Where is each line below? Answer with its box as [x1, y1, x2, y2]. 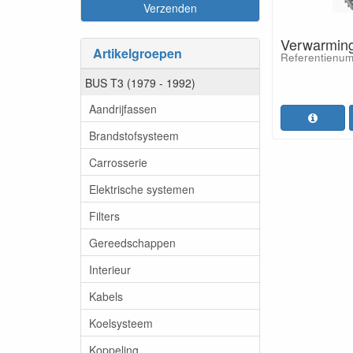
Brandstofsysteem [89, 127, 179, 143]
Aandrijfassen [89, 100, 157, 117]
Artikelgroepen [93, 44, 182, 62]
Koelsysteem [89, 314, 153, 331]
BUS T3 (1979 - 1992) [85, 74, 195, 91]
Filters [89, 207, 120, 224]
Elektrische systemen [89, 180, 195, 197]
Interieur [89, 261, 131, 277]
